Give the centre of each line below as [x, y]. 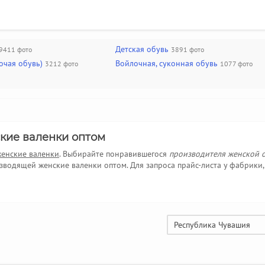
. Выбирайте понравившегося [114, 154]
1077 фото [236, 64]
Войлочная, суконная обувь [167, 63]
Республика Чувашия [212, 225]
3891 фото [188, 49]
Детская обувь [142, 49]
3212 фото [62, 64]
